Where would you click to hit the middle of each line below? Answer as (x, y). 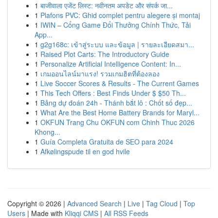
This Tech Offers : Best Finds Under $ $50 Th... (113, 93)
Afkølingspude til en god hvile (85, 151)
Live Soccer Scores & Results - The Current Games (120, 83)
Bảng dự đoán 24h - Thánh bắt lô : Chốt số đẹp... (116, 103)
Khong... (47, 132)
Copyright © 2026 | (37, 203)
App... (44, 35)
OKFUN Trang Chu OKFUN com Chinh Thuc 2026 (118, 122)
